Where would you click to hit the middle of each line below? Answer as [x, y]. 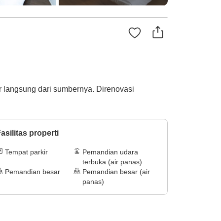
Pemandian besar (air [116, 172]
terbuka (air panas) [112, 162]
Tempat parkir [26, 152]
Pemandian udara [110, 152]
